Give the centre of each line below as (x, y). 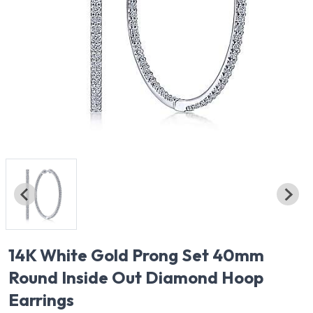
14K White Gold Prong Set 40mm (136, 255)
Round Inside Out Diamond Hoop (136, 278)
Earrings (41, 300)
